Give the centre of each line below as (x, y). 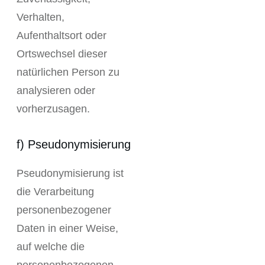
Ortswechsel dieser (62, 54)
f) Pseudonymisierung (74, 144)
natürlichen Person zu (68, 72)
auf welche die (51, 247)
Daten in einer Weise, (67, 228)
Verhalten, (41, 17)
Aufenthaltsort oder (62, 35)
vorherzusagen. (53, 109)
